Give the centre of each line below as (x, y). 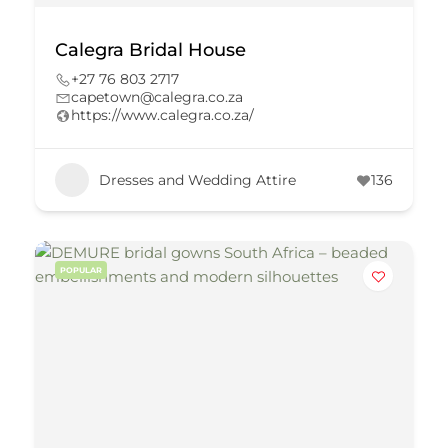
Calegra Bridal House (150, 50)
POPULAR (81, 270)
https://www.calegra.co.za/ (162, 115)
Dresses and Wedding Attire (197, 179)
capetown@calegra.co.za (157, 97)
